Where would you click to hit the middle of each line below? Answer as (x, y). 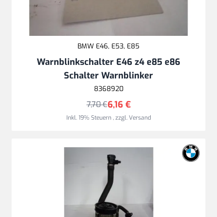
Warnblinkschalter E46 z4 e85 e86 (108, 62)
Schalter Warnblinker (108, 75)
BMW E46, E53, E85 (108, 46)
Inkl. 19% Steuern (89, 117)
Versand (140, 117)
